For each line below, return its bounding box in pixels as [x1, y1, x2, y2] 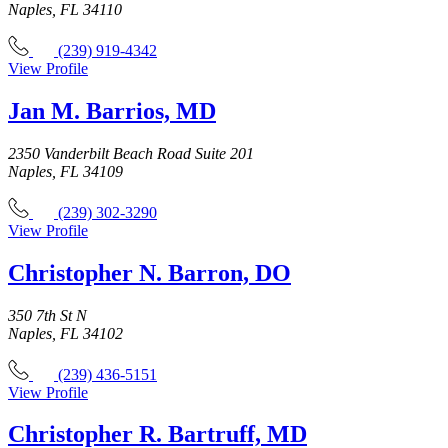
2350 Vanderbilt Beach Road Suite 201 [8, 144, 254, 162]
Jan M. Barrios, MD [8, 97, 216, 124]
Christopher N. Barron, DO [8, 259, 291, 286]
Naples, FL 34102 [8, 324, 123, 342]
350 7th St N [8, 306, 87, 324]
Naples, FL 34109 [8, 162, 123, 180]
